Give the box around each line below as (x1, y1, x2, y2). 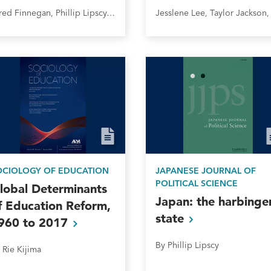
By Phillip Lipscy (155, 239, 219, 250)
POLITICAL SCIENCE (155, 177, 238, 189)
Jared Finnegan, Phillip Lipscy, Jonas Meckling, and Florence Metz (106, 7, 116, 19)
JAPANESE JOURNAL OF (155, 165, 256, 176)
